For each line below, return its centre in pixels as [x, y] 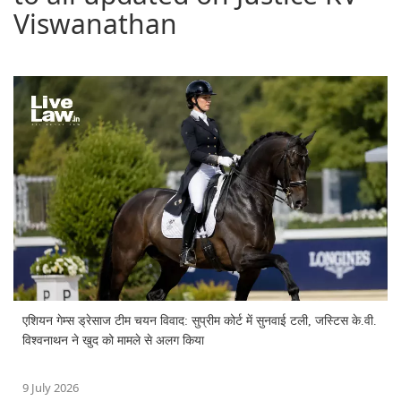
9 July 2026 [51, 388]
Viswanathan [95, 24]
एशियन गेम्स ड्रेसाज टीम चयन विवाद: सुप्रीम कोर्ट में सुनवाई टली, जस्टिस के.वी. [200, 321]
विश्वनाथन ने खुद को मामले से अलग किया [113, 341]
